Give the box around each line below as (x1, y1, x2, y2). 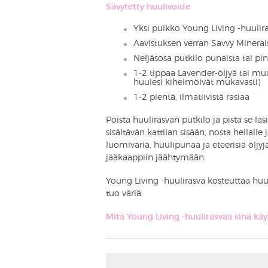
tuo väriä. (106, 189, 143, 198)
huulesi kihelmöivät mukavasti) (133, 78, 260, 87)
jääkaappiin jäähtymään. (106, 153, 206, 162)
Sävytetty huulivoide (106, 2, 190, 11)
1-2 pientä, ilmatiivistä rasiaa (133, 93, 249, 102)
